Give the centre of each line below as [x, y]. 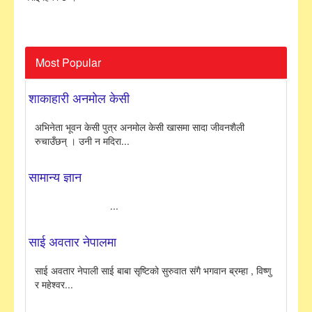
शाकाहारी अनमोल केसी [79, 98]
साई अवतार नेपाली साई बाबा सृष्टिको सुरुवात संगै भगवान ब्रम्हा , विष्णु [153, 271]
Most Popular [68, 63]
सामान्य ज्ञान [55, 177]
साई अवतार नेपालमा [72, 241]
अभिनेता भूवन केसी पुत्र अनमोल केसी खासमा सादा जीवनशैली [140, 127]
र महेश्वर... [54, 284]
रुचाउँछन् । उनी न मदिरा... [82, 141]
